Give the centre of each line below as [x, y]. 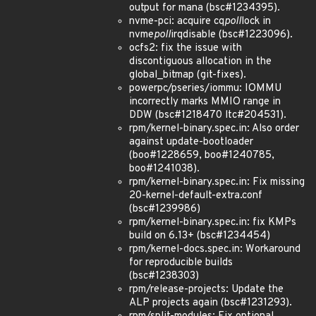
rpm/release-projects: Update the [206, 290]
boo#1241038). [164, 169]
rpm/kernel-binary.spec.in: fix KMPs [213, 223]
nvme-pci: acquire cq [177, 22]
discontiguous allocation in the [200, 62]
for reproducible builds [181, 263]
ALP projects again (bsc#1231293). [211, 303]
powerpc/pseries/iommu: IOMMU [205, 89]
